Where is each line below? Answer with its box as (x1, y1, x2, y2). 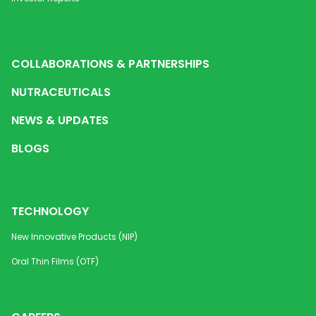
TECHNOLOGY (11, 203, 89, 220)
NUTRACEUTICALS (11, 84, 111, 101)
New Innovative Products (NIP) (11, 231, 138, 243)
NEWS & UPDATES (11, 112, 109, 129)
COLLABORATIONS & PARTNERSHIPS (11, 56, 209, 73)
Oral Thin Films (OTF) (11, 255, 99, 268)
